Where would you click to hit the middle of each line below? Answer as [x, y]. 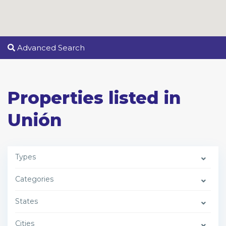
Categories [34, 179]
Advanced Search [50, 48]
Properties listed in [94, 98]
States [26, 201]
